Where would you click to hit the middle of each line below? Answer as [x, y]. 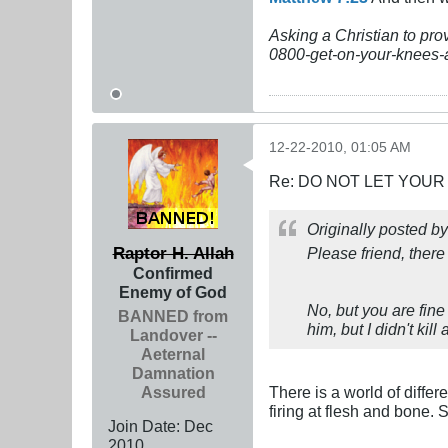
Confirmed [173, 272]
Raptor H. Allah [173, 252]
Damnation [173, 372]
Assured [173, 391]
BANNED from [173, 315]
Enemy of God [173, 291]
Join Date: [144, 425]
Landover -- [173, 334]
